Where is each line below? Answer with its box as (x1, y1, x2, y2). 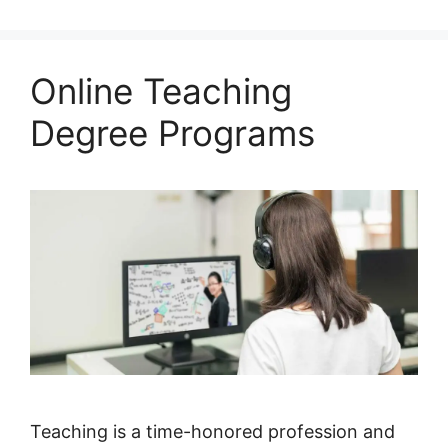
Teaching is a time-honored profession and (30, 420, 395, 442)
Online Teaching (30, 70, 292, 113)
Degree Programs (30, 112, 315, 155)
